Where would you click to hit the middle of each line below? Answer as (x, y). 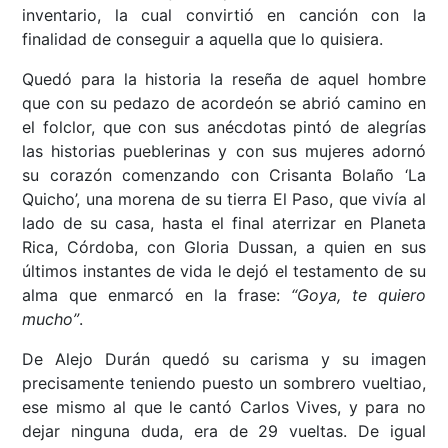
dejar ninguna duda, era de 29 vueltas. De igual (224, 431)
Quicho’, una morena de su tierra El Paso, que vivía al (224, 199)
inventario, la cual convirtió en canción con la (224, 15)
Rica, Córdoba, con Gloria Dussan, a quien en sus (224, 247)
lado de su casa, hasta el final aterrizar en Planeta (224, 223)
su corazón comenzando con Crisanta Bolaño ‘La (224, 175)
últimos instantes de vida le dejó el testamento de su (224, 271)
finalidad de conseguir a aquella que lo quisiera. (203, 39)
